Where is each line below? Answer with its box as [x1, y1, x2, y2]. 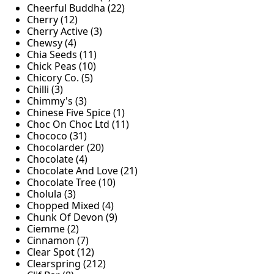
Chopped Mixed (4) [27, 199, 114, 213]
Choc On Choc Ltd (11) [27, 117, 129, 131]
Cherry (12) [27, 13, 78, 27]
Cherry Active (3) [27, 24, 102, 39]
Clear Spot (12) [27, 245, 94, 259]
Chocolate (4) [27, 152, 87, 166]
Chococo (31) [27, 129, 87, 143]
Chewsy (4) [27, 36, 76, 50]
